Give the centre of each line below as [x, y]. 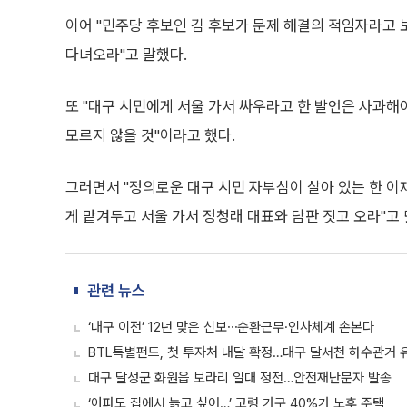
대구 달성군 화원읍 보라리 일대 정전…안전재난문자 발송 [240, 378]
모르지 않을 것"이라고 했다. [150, 135]
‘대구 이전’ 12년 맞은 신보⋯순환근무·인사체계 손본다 [231, 327]
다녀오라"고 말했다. [126, 55]
